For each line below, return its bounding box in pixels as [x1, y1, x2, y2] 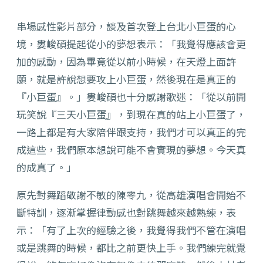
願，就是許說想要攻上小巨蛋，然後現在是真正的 [16, 72, 236, 87]
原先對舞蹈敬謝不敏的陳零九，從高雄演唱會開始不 [16, 187, 246, 203]
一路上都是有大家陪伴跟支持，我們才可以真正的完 [16, 124, 246, 140]
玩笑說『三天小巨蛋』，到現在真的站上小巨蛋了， [16, 107, 246, 122]
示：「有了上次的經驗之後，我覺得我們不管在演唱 [16, 222, 246, 238]
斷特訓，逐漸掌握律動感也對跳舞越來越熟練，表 [16, 205, 236, 220]
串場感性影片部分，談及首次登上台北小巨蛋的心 [16, 19, 236, 34]
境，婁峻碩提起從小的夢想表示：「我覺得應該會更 [16, 36, 246, 52]
